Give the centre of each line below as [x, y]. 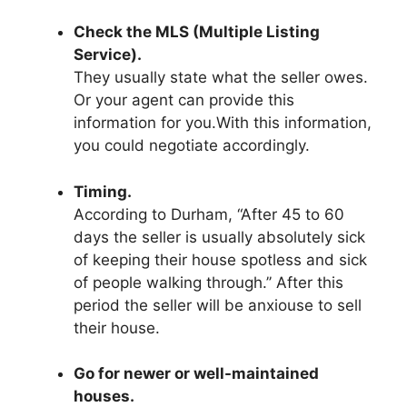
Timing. [103, 191]
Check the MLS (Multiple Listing [197, 32]
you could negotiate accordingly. [192, 146]
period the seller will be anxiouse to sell [218, 305]
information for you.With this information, [223, 123]
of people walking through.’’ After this [208, 282]
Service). [108, 55]
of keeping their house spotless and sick [220, 259]
